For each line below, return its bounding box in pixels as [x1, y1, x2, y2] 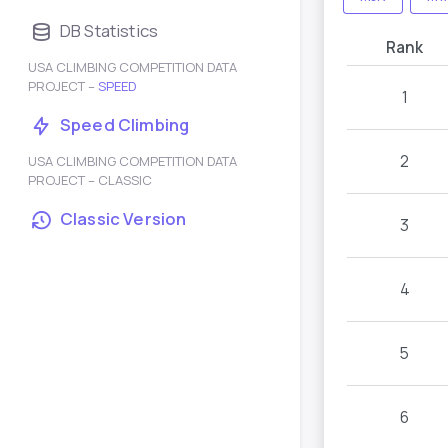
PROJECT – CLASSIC [28, 171, 152, 189]
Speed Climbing [60, 113, 190, 136]
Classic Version [60, 207, 187, 230]
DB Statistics [60, 19, 158, 42]
